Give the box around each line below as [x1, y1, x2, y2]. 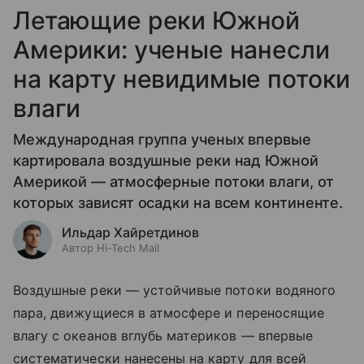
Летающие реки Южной [13, 5, 301, 35]
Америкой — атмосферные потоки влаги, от [13, 172, 334, 190]
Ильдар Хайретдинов [62, 223, 199, 240]
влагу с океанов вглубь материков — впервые [13, 327, 314, 344]
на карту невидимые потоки [13, 63, 351, 93]
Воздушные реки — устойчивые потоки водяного [13, 281, 336, 298]
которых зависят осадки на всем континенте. [13, 193, 344, 211]
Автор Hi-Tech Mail [62, 240, 159, 254]
